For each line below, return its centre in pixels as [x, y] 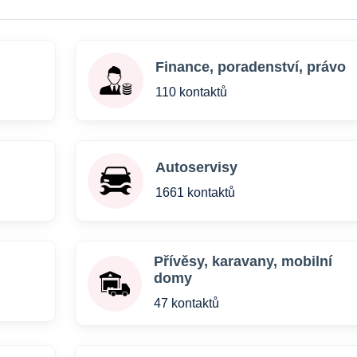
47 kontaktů [186, 303]
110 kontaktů [191, 92]
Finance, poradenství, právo [250, 67]
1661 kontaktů [195, 192]
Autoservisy [196, 167]
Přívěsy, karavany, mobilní [243, 261]
